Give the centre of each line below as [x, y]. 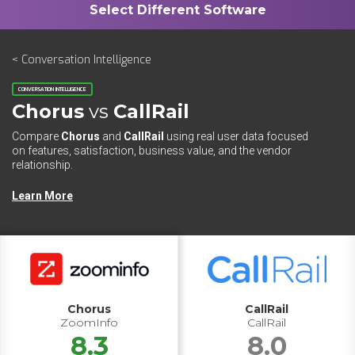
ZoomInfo [89, 323]
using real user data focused [236, 136]
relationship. [42, 165]
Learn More [42, 196]
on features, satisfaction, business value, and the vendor [152, 151]
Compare [36, 136]
